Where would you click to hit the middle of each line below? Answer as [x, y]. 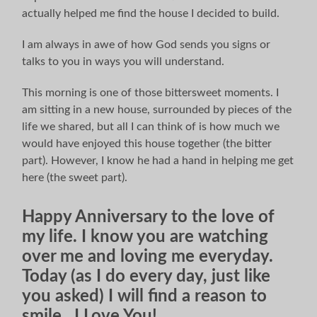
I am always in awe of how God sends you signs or [146, 44]
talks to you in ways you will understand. [123, 61]
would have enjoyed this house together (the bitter [147, 143]
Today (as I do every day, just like [146, 276]
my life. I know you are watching [145, 237]
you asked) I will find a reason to [145, 296]
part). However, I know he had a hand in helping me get [158, 160]
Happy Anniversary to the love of [149, 217]
